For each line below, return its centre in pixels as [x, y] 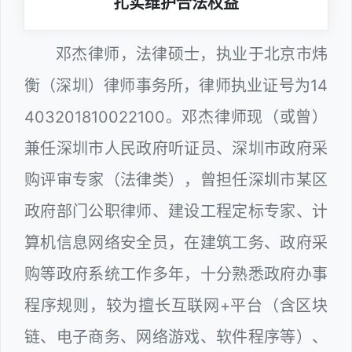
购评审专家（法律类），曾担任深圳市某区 [176, 180]
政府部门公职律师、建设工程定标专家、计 [176, 212]
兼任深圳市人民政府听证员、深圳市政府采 [176, 149]
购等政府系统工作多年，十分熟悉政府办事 [176, 275]
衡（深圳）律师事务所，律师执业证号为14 [176, 86]
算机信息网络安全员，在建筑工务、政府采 [176, 243]
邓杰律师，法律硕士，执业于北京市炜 [192, 55]
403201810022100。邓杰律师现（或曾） [176, 117]
